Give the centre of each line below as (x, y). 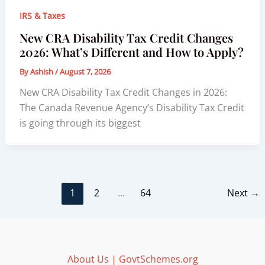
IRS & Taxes (42, 16)
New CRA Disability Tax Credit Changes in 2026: (123, 93)
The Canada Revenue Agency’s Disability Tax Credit (132, 108)
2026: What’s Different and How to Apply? (131, 52)
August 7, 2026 (85, 72)
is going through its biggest (80, 123)
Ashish (42, 72)
